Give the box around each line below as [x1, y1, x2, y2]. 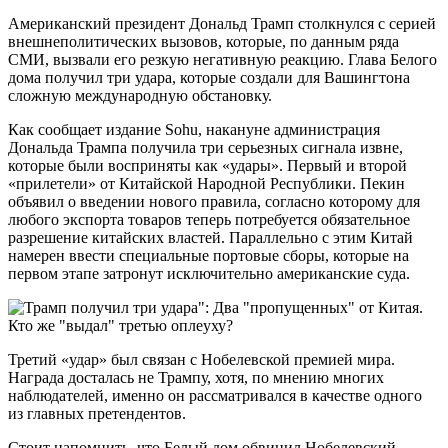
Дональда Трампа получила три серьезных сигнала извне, [8, 138, 403, 156]
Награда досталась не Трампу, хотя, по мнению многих [8, 368, 384, 386]
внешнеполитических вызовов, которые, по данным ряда [8, 32, 399, 50]
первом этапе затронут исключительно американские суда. [8, 264, 410, 282]
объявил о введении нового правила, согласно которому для [8, 192, 420, 210]
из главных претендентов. [8, 404, 186, 422]
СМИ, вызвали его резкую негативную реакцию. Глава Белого [8, 50, 437, 68]
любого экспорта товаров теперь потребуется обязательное [8, 210, 410, 228]
